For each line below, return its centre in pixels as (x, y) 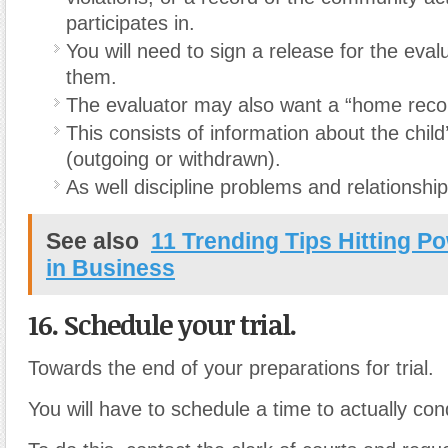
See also (92, 240)
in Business (110, 267)
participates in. (130, 22)
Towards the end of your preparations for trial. (231, 367)
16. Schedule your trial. (162, 324)
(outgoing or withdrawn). (173, 158)
